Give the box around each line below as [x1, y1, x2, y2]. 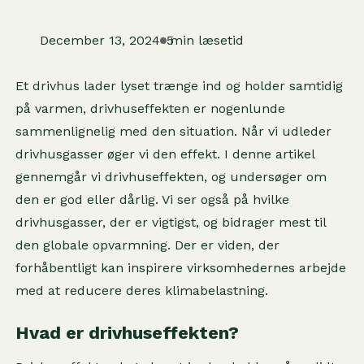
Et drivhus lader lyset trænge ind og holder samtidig [15, 78, 343, 93]
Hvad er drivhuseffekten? [15, 323, 239, 343]
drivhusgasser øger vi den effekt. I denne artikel [15, 146, 314, 162]
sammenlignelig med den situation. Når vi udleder [15, 123, 331, 139]
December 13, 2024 [39, 32, 160, 48]
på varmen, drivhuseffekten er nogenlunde [15, 101, 285, 116]
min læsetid [169, 32, 244, 48]
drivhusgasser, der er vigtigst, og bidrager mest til [15, 214, 326, 230]
